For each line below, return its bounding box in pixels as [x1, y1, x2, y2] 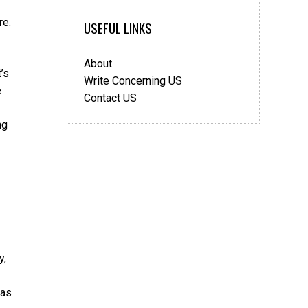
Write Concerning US [84, 74, 182, 87]
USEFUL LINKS [84, 18, 152, 38]
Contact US [84, 91, 137, 104]
